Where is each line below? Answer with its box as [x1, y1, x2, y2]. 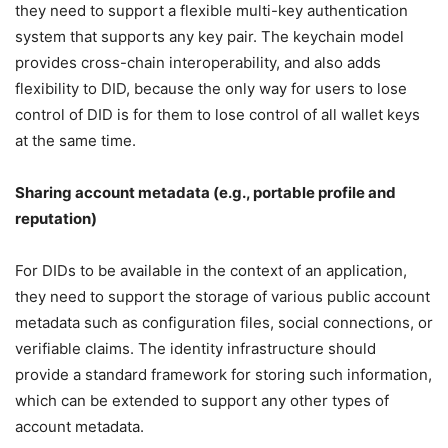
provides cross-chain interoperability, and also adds [15, 53, 381, 72]
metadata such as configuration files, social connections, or [15, 313, 433, 332]
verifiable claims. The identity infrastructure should [15, 339, 376, 358]
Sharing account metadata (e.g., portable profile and [15, 183, 396, 202]
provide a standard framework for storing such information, [15, 365, 432, 384]
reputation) [15, 209, 97, 228]
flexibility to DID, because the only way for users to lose [15, 79, 407, 98]
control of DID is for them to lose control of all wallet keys [15, 105, 420, 124]
